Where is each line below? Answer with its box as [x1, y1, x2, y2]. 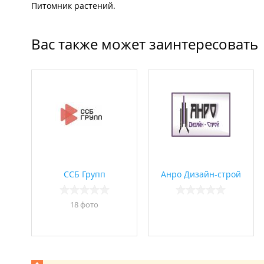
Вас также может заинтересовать [31, 35, 258, 54]
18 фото [70, 199, 98, 210]
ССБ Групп [63, 169, 105, 180]
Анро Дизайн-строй [160, 169, 241, 180]
